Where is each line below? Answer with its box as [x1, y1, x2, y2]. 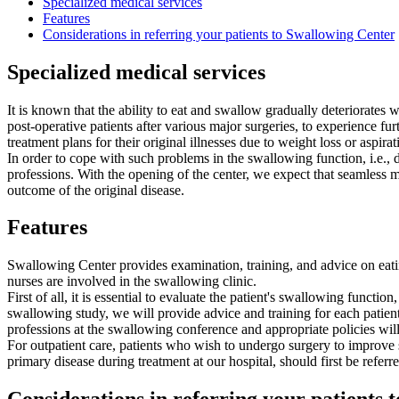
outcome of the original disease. [7, 182, 184, 198]
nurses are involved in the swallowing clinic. [7, 273, 256, 289]
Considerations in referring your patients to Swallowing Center [43, 26, 395, 42]
